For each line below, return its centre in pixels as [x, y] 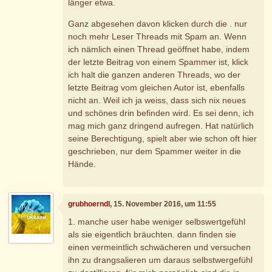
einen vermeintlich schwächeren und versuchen [160, 247]
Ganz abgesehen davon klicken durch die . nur [158, 23]
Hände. [82, 164]
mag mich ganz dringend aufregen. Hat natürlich [161, 125]
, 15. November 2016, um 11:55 [163, 204]
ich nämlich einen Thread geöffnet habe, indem [159, 49]
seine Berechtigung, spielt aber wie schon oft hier [163, 138]
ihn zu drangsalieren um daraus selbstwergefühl [161, 260]
